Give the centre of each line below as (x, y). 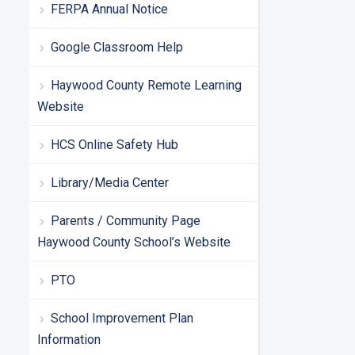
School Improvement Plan (122, 318)
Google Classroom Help (117, 47)
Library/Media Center (110, 182)
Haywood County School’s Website (134, 242)
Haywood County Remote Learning (146, 85)
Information (69, 339)
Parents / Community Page (126, 220)
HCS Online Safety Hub (115, 144)
